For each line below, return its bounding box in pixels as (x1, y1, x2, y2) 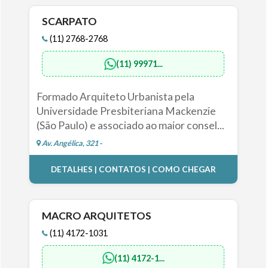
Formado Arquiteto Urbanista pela (36, 90, 194, 103)
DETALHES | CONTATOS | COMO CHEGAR (50, 165, 216, 175)
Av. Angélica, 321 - (40, 138, 102, 148)
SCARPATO (42, 15, 98, 28)
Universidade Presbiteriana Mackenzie (36, 105, 216, 118)
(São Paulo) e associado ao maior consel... (36, 119, 224, 132)
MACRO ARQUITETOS (42, 209, 152, 222)
